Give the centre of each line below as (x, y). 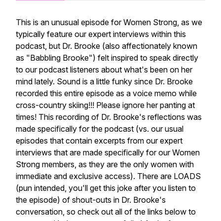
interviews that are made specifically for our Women (108, 152)
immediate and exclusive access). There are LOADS (108, 176)
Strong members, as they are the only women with (105, 164)
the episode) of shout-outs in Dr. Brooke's (91, 200)
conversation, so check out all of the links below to (106, 212)
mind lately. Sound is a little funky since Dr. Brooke (104, 81)
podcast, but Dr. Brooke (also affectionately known (107, 46)
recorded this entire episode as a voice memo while (106, 93)
